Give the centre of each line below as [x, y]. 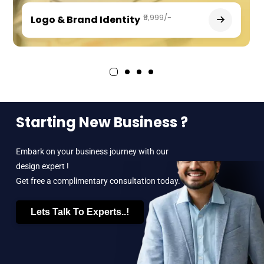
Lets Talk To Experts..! [80, 212]
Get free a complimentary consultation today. [98, 181]
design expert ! [42, 166]
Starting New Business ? [102, 122]
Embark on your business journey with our [92, 151]
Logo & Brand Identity [85, 20]
